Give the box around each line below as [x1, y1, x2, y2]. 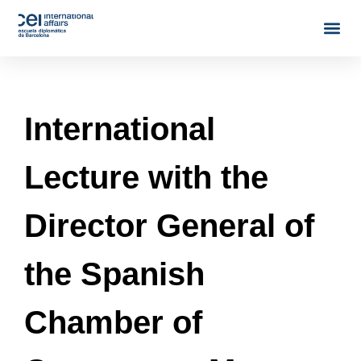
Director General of [24, 208, 314, 243]
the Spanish [24, 256, 205, 292]
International [24, 111, 215, 147]
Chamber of [24, 305, 202, 340]
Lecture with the [24, 160, 268, 195]
